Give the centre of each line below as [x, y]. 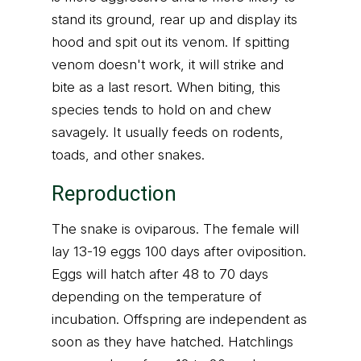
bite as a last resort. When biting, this [166, 87]
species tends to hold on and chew [162, 110]
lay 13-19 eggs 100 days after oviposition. [179, 251]
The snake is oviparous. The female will [175, 229]
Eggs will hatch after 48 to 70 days [160, 274]
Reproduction [114, 193]
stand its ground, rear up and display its [174, 19]
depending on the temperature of [157, 297]
